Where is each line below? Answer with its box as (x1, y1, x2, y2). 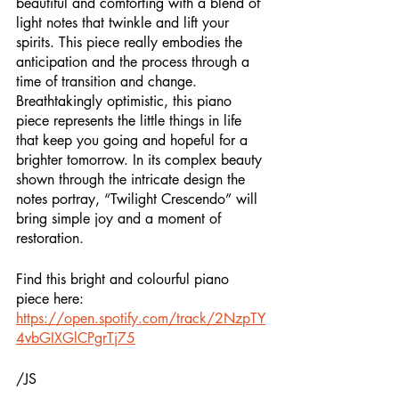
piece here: (16, 289, 88, 308)
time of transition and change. (16, 72, 201, 91)
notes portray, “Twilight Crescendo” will (16, 190, 262, 208)
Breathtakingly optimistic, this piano (16, 92, 236, 110)
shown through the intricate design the (16, 170, 249, 189)
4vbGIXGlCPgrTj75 (16, 329, 135, 347)
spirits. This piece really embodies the (16, 33, 247, 52)
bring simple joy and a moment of (16, 209, 225, 228)
